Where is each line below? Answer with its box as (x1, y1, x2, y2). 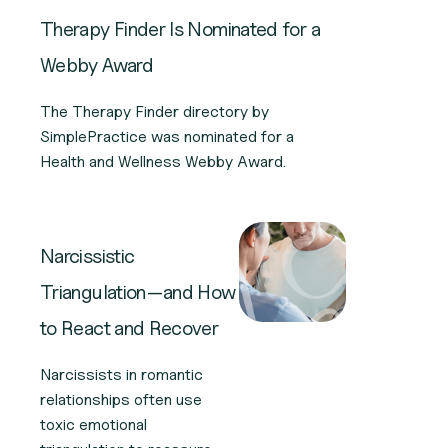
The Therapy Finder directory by (40, 101, 269, 121)
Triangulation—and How (40, 279, 236, 304)
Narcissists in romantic (40, 364, 203, 384)
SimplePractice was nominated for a (40, 126, 294, 146)
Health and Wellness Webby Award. (40, 151, 286, 171)
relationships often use (40, 389, 202, 409)
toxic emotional (40, 414, 147, 434)
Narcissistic (40, 243, 135, 268)
